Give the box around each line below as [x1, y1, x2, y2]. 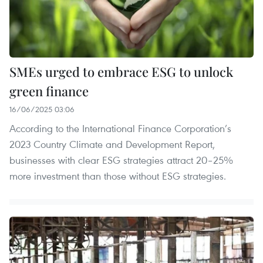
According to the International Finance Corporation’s [9, 121, 231, 135]
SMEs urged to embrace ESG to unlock [9, 62, 233, 80]
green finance [9, 82, 89, 100]
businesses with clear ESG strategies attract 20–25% [9, 153, 233, 167]
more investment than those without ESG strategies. [9, 168, 226, 183]
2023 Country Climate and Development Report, [9, 137, 215, 151]
